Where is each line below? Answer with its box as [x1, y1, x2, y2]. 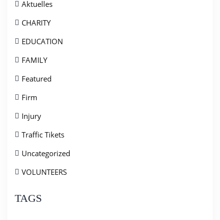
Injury [22, 111, 41, 121]
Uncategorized [22, 148, 70, 159]
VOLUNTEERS [22, 167, 67, 177]
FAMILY [22, 55, 47, 65]
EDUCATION [22, 36, 63, 47]
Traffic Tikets [22, 130, 64, 140]
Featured [22, 74, 52, 84]
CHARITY [22, 18, 51, 28]
